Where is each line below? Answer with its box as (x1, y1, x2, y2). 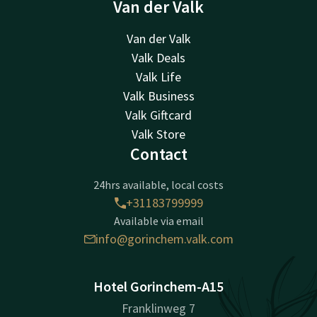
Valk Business (122, 88, 195, 105)
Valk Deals (132, 50, 185, 67)
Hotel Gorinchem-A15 (93, 277, 224, 296)
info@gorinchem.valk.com (95, 231, 234, 248)
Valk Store (132, 126, 185, 143)
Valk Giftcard (125, 107, 192, 124)
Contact (129, 143, 188, 166)
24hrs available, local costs (93, 178, 224, 192)
